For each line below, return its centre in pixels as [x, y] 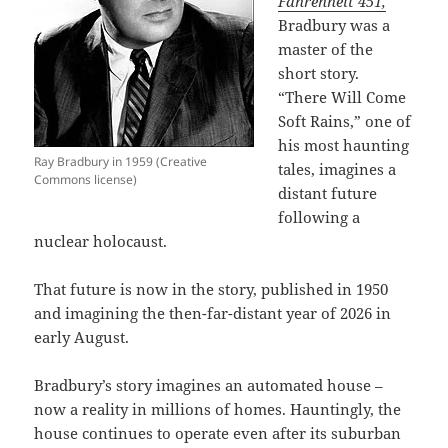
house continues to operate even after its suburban [218, 432]
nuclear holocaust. [101, 240]
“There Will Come [342, 96]
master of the [326, 48]
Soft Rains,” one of [345, 120]
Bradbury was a [334, 24]
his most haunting [344, 144]
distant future [328, 192]
